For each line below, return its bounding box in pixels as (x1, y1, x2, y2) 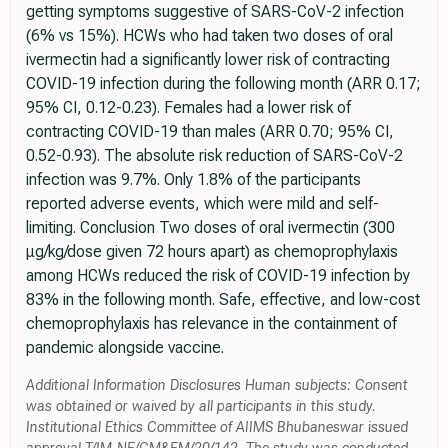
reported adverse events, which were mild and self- (26, 194, 379, 214)
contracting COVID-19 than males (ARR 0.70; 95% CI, (26, 122, 394, 142)
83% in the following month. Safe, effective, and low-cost (26, 290, 420, 310)
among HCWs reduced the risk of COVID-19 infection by (26, 266, 410, 286)
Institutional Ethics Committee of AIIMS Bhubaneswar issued (26, 419, 408, 437)
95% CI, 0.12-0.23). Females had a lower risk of (26, 98, 351, 118)
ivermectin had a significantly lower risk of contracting (26, 50, 390, 70)
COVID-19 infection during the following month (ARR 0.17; (26, 74, 421, 94)
